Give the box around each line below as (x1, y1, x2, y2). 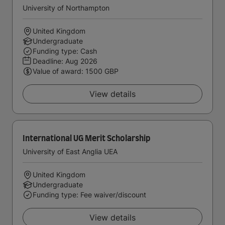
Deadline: (33, 57, 65, 65)
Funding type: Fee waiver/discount (33, 190, 146, 199)
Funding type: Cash (33, 47, 97, 55)
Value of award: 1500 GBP (33, 67, 119, 75)
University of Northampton (23, 4, 109, 12)
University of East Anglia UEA (23, 147, 118, 156)
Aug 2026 (65, 57, 97, 65)
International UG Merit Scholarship (23, 135, 150, 143)
